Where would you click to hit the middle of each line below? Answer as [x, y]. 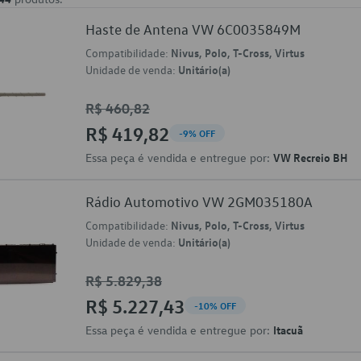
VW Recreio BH [310, 157]
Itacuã [288, 330]
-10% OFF [215, 305]
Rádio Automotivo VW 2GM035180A [199, 202]
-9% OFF [197, 133]
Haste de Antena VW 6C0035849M [193, 29]
